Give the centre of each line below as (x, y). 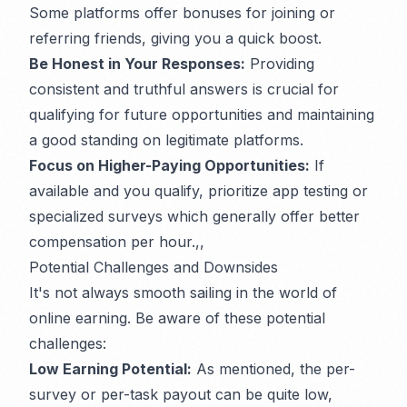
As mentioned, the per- (273, 369)
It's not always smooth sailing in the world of (183, 293)
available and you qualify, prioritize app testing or (199, 191)
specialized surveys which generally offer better (194, 217)
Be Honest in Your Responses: (137, 64)
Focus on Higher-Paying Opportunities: (169, 166)
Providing (280, 64)
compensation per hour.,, (117, 242)
